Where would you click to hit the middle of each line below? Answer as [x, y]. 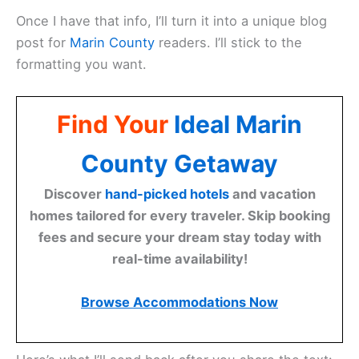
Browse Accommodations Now [179, 303]
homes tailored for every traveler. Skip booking [179, 216]
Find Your [115, 125]
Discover [74, 194]
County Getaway [179, 164]
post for [43, 42]
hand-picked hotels [167, 194]
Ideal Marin [238, 125]
